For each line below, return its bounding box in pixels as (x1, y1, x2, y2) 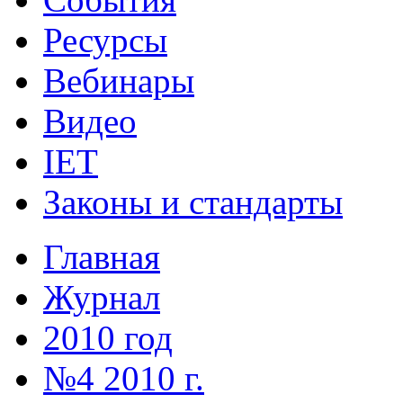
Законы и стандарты (43, 182, 343, 221)
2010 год (43, 318, 173, 357)
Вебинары (43, 60, 194, 100)
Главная (43, 237, 160, 276)
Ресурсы (43, 20, 167, 59)
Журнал (43, 277, 160, 317)
